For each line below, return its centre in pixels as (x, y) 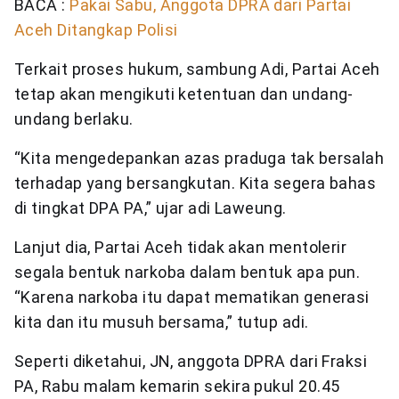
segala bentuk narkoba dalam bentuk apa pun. (187, 272)
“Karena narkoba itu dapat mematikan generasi (192, 297)
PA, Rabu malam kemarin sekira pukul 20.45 (177, 386)
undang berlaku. (74, 119)
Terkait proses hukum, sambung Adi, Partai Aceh (197, 69)
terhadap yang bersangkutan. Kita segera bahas (195, 183)
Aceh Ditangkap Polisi (96, 30)
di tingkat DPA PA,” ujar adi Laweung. (151, 208)
